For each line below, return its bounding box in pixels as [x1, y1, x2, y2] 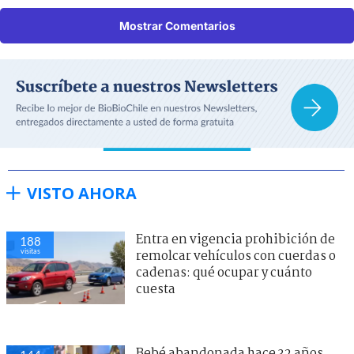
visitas [20, 246, 40, 255]
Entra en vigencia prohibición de [136, 229, 335, 250]
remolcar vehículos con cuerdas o [136, 246, 336, 266]
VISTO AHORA [27, 182, 137, 204]
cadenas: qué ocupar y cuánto [136, 262, 312, 283]
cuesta [136, 279, 175, 299]
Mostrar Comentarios [119, 18, 235, 32]
